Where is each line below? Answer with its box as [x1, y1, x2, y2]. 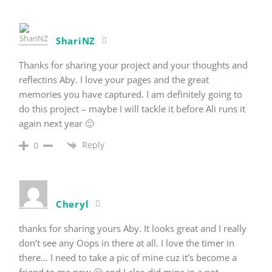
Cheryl [56, 197, 89, 210]
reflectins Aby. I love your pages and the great [19, 73, 209, 86]
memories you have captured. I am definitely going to [19, 87, 242, 100]
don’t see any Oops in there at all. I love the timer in [19, 236, 234, 249]
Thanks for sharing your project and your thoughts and [19, 58, 248, 71]
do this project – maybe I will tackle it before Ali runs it [19, 102, 245, 115]
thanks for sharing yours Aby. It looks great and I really [19, 222, 246, 234]
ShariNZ [56, 34, 95, 47]
